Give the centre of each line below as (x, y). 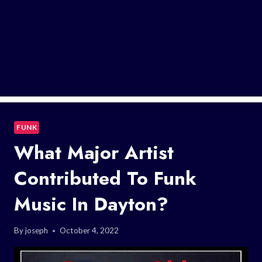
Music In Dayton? (91, 204)
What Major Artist (94, 152)
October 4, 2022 (89, 231)
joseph (37, 231)
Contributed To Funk (105, 178)
